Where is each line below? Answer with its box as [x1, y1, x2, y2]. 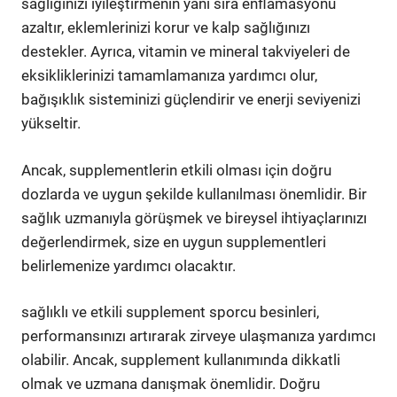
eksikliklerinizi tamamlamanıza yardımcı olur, [21, 66, 317, 84]
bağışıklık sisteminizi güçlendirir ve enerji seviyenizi [21, 90, 361, 108]
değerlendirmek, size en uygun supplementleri [21, 232, 326, 251]
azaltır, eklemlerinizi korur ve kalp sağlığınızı [21, 19, 310, 36]
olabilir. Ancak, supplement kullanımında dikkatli [21, 351, 340, 369]
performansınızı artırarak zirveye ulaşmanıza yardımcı [21, 327, 376, 345]
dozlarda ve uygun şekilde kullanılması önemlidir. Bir [21, 184, 367, 203]
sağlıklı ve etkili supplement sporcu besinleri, [21, 303, 319, 321]
